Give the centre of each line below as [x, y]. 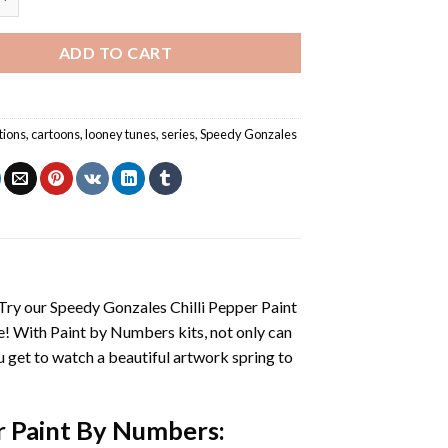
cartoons [56, 133]
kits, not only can [233, 331]
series [178, 133]
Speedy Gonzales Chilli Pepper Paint [173, 306]
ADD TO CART [115, 52]
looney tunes [121, 133]
